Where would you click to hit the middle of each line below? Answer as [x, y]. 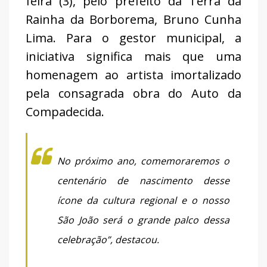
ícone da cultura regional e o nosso [143, 201]
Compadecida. [65, 112]
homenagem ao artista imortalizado [133, 75]
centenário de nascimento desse [143, 181]
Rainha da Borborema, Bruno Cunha [133, 20]
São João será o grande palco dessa [143, 220]
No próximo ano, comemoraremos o [143, 161]
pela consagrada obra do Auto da [133, 94]
